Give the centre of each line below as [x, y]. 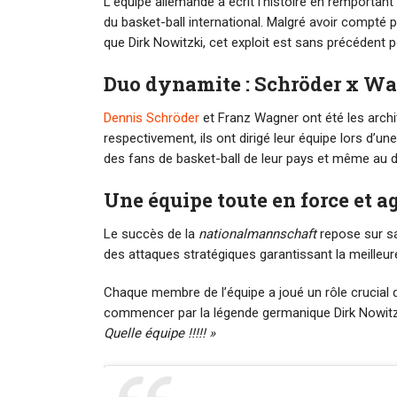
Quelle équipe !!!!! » [160, 334]
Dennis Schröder [152, 118]
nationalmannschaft [257, 234]
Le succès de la [151, 234]
